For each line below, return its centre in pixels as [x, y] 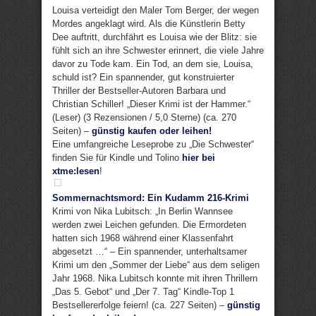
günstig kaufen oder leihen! [152, 131]
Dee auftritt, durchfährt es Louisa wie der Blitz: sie [154, 37]
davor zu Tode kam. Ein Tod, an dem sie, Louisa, [153, 64]
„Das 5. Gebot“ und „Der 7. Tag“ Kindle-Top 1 [143, 292]
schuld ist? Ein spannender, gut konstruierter [143, 77]
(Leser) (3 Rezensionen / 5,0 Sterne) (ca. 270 [144, 117]
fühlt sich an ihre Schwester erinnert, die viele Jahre [158, 50]
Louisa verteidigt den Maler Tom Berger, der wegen [156, 10]
